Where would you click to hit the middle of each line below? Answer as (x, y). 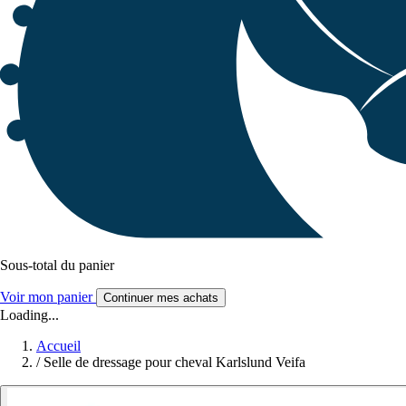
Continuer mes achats (161, 298)
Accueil (58, 346)
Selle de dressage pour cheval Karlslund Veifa (174, 362)
